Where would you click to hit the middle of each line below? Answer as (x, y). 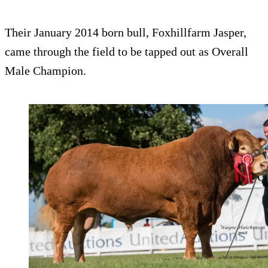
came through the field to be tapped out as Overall (127, 52)
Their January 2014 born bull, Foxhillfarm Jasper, (126, 33)
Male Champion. (45, 71)
